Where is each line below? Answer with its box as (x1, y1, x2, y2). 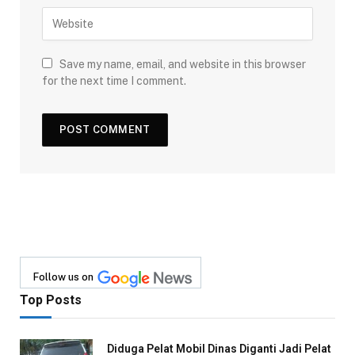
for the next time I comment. (42, 74, 186, 87)
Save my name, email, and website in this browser (59, 57, 306, 71)
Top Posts (20, 292, 82, 307)
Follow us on (33, 270, 94, 283)
